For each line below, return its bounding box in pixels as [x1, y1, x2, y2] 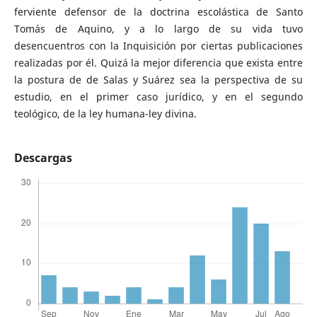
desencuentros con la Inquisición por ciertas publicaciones [13, 39, 304, 52]
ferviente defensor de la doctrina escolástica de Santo [13, 5, 304, 18]
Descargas [13, 150, 72, 166]
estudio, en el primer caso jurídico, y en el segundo [13, 90, 304, 103]
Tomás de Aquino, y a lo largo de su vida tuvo [13, 22, 304, 35]
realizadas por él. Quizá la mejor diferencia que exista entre [13, 56, 304, 69]
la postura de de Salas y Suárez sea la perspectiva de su [13, 73, 304, 86]
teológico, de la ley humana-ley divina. [13, 107, 197, 120]
